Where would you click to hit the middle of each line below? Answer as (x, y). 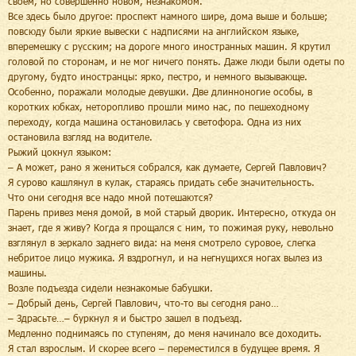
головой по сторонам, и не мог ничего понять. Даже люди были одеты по (176, 61)
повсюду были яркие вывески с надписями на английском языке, (154, 31)
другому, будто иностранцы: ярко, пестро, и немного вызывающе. (158, 76)
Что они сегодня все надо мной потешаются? (110, 197)
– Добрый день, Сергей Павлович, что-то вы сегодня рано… (143, 302)
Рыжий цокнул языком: (60, 151)
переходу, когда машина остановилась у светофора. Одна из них (155, 121)
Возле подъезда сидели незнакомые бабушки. (110, 287)
